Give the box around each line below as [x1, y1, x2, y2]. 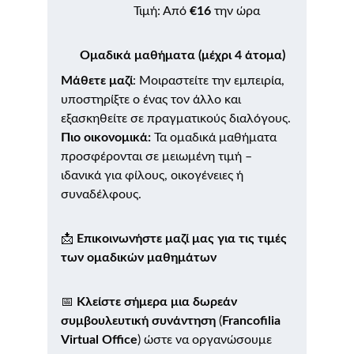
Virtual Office [61, 333, 137, 346]
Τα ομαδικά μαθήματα [154, 131, 280, 144]
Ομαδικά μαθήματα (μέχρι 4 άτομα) [80, 49, 285, 62]
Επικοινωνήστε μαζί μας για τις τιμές [77, 232, 290, 245]
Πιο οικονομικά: [61, 131, 154, 144]
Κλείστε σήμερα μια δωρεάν [77, 296, 240, 308]
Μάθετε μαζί [61, 74, 133, 87]
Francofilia [222, 314, 284, 327]
